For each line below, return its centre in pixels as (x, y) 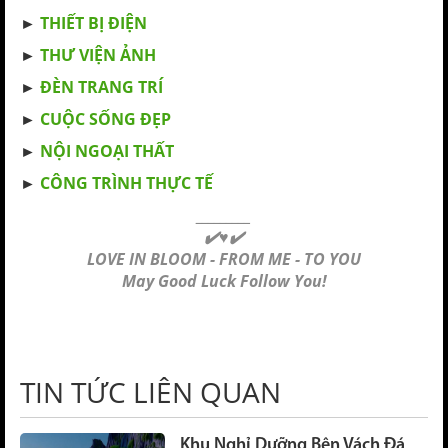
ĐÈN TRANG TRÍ (101, 87)
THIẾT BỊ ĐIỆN (93, 23)
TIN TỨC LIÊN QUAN (150, 392)
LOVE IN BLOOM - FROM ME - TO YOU (224, 259)
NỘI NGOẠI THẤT (107, 151)
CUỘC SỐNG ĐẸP (105, 119)
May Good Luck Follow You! (224, 281)
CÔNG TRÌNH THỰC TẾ (126, 183)
